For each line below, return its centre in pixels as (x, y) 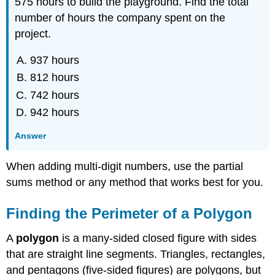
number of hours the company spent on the (120, 18)
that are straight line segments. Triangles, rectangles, (136, 254)
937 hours (55, 60)
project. (33, 34)
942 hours (55, 112)
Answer (31, 135)
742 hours (55, 95)
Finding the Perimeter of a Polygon (130, 213)
